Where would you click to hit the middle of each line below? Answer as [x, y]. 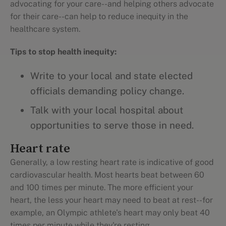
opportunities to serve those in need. [112, 125]
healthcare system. [45, 29]
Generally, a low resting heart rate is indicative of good [112, 162]
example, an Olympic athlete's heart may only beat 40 [110, 213]
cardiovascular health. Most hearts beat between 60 [107, 175]
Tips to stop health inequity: [63, 52]
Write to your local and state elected [111, 76]
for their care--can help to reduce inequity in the [99, 16]
